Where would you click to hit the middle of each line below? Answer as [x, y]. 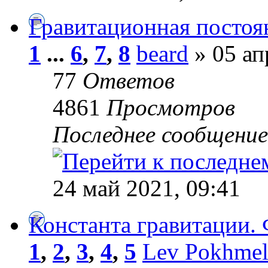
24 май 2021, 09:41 [147, 188]
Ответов [129, 80]
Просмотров [171, 107]
